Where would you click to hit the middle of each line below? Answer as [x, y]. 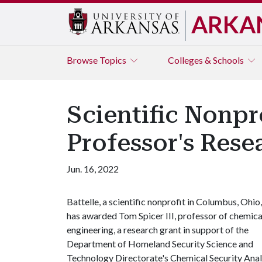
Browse [83, 60]
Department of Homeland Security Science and [160, 244]
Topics [114, 60]
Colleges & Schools [207, 60]
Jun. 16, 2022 [93, 169]
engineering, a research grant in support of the [158, 230]
